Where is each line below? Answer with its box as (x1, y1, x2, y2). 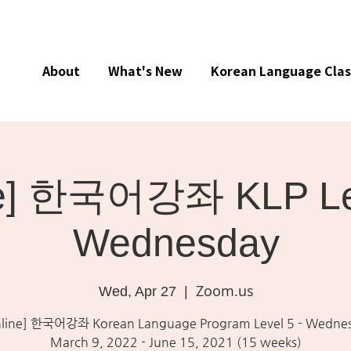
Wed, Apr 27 (98, 284, 176, 299)
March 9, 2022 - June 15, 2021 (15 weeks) (50, 335, 302, 349)
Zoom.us (195, 281, 254, 300)
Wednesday (72, 221, 280, 265)
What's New (108, 61, 183, 80)
